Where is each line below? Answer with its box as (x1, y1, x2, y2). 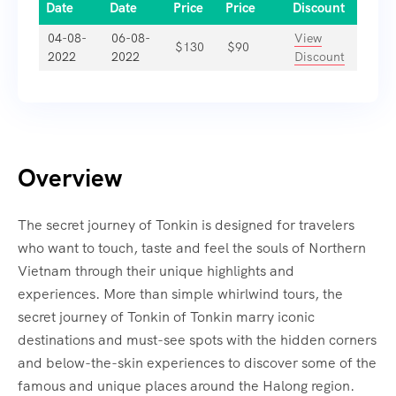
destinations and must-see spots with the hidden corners (18, 331, 377, 350)
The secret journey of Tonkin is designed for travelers (18, 216, 354, 235)
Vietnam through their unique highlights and (18, 262, 294, 281)
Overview (18, 162, 122, 194)
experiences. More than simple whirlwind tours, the (18, 285, 343, 304)
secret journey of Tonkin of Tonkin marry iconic (18, 308, 315, 327)
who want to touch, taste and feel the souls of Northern (18, 239, 366, 258)
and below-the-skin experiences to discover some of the (18, 354, 377, 373)
